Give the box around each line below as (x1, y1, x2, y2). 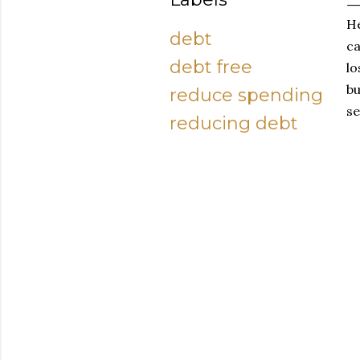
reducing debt (170, 112, 298, 134)
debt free (170, 56, 252, 78)
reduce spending (170, 84, 323, 106)
